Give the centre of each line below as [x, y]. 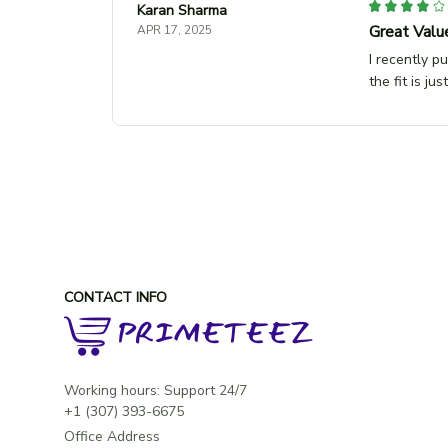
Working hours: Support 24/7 [155, 390]
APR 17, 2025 [174, 29]
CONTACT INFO [115, 297]
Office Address [112, 436]
